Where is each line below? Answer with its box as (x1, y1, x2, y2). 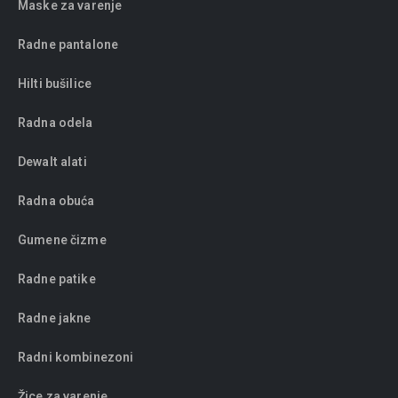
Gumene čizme (18, 233, 107, 248)
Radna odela (18, 115, 93, 131)
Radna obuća (18, 194, 95, 209)
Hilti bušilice (18, 76, 92, 92)
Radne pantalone (18, 37, 119, 52)
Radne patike (18, 272, 96, 287)
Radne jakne (18, 311, 92, 326)
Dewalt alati (18, 155, 87, 170)
